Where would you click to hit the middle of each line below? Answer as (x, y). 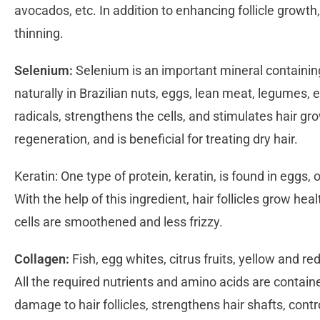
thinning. (40, 34)
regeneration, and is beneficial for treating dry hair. (157, 139)
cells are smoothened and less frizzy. (120, 222)
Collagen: (42, 259)
